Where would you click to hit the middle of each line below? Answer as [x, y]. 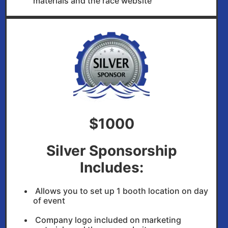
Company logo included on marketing [107, 220]
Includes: [111, 168]
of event [49, 201]
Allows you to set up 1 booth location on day [121, 191]
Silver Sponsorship [111, 151]
